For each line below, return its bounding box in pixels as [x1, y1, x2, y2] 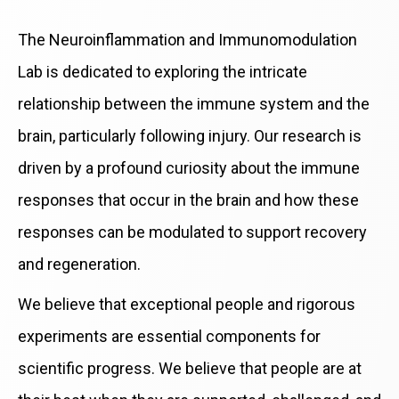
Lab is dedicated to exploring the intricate [18, 62, 307, 82]
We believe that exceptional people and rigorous [18, 295, 355, 314]
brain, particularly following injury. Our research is [18, 126, 362, 146]
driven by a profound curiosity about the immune [18, 159, 360, 178]
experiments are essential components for [18, 327, 321, 346]
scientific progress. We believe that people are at [18, 359, 362, 379]
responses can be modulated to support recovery [18, 223, 367, 242]
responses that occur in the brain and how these [18, 191, 359, 210]
